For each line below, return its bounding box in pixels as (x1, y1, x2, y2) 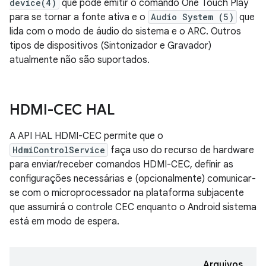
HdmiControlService (12, 144, 105, 156)
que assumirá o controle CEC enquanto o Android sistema (9, 201, 256, 213)
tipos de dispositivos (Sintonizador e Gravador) (9, 39, 211, 52)
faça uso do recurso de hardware (108, 144, 254, 156)
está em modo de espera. (9, 215, 119, 227)
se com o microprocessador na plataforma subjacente (9, 186, 244, 199)
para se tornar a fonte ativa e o (9, 11, 148, 23)
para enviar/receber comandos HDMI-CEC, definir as (9, 158, 233, 170)
